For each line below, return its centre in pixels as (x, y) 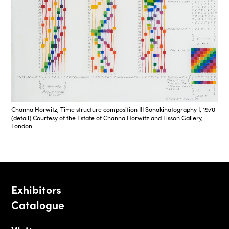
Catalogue (38, 205)
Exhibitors (37, 189)
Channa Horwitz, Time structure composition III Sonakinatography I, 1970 (113, 110)
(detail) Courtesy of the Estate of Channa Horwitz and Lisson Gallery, (107, 118)
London (22, 126)
